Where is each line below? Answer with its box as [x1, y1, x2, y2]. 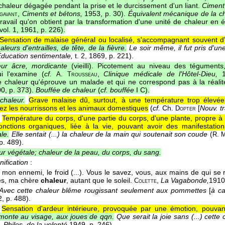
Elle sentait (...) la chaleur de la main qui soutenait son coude [11, 130, 208, 139]
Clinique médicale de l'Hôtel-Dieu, [103, 70, 218, 78]
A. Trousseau [56, 71, 97, 78]
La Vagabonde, [161, 176, 209, 185]
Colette [134, 177, 157, 185]
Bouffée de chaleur [36, 86, 98, 94]
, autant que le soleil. [66, 176, 134, 185]
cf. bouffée [100, 86, 134, 94]
